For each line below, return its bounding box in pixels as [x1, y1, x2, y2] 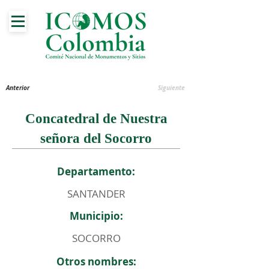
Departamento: [57, 165, 135, 178]
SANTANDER [67, 187, 125, 201]
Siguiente [158, 83, 185, 92]
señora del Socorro [40, 131, 152, 146]
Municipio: [69, 209, 123, 223]
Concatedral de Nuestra [25, 111, 168, 126]
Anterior [6, 83, 29, 92]
